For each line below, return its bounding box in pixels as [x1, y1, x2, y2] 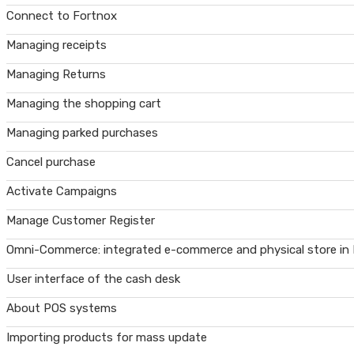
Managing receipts [6, 38, 107, 52]
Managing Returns [6, 67, 106, 81]
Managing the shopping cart [6, 96, 161, 111]
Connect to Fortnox [6, 9, 117, 23]
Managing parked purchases [6, 126, 158, 140]
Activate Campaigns [6, 184, 117, 198]
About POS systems [6, 301, 117, 315]
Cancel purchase [6, 155, 96, 169]
